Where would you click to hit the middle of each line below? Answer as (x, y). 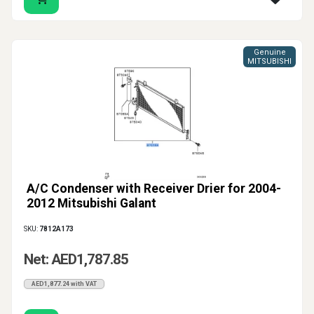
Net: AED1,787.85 (76, 260)
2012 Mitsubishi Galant (91, 204)
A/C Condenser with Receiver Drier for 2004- (154, 189)
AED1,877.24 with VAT (64, 284)
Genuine (269, 53)
